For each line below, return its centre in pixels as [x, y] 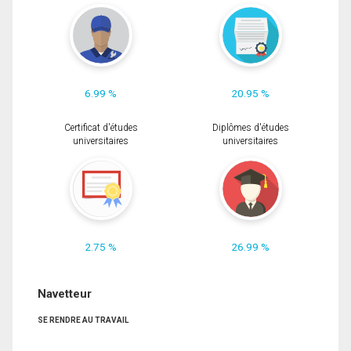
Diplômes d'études [250, 127]
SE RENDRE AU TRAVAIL [83, 320]
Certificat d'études [101, 127]
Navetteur [65, 293]
